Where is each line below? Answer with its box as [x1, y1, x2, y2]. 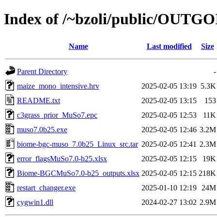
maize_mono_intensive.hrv [17, 81, 99, 90]
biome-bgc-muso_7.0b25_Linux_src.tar [17, 139, 138, 148]
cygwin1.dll [17, 198, 53, 206]
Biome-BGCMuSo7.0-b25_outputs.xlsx [17, 169, 139, 177]
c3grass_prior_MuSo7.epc [17, 110, 97, 119]
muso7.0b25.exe [17, 125, 67, 134]
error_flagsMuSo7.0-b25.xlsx [17, 154, 107, 163]
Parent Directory [17, 67, 67, 76]
